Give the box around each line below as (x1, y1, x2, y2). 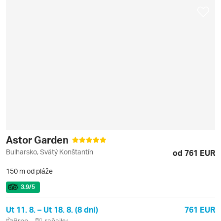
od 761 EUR (173, 147, 215, 158)
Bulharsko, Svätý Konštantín (6, 147, 93, 156)
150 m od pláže (6, 166, 53, 175)
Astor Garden (6, 133, 71, 146)
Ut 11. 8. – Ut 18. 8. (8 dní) (6, 204, 98, 215)
